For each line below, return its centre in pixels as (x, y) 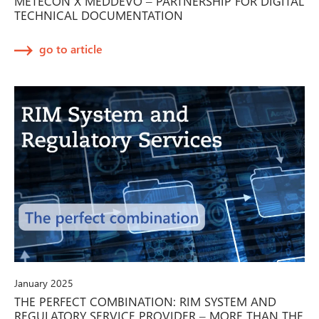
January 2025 (44, 283)
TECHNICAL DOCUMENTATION (99, 15)
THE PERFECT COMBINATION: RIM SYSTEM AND (145, 301)
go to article (71, 49)
